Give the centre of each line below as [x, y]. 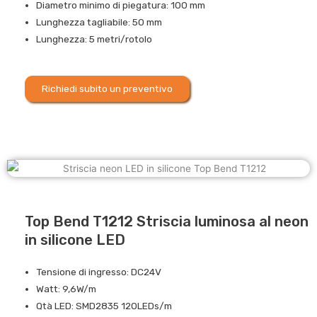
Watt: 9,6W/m [67, 288]
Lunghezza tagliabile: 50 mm [99, 22]
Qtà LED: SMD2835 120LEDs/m [104, 305]
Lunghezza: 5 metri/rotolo [94, 39]
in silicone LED [75, 240]
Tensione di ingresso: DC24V [99, 271]
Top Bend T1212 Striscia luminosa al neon [167, 221]
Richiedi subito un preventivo [107, 89]
